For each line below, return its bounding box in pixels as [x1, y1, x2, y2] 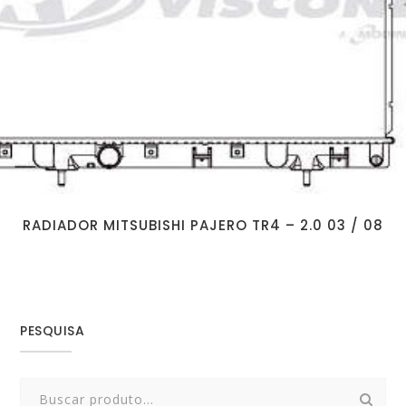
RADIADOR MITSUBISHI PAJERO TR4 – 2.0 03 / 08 [23, 215, 383, 235]
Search [19, 380, 60, 398]
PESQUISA [20, 321, 85, 340]
